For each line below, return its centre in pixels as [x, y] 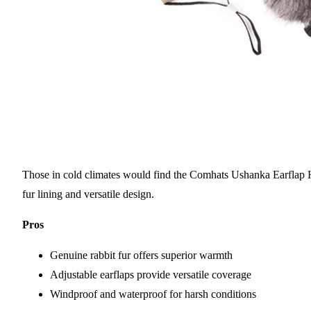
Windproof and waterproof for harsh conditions [153, 294]
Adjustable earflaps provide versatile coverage [151, 275]
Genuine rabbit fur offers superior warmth [141, 255]
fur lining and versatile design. [88, 194]
